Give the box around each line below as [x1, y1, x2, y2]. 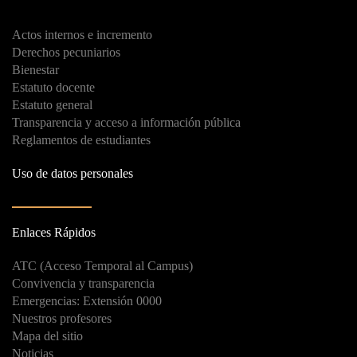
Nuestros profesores [12, 311, 112, 325]
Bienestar [12, 62, 59, 76]
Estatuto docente [12, 80, 95, 94]
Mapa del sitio [12, 328, 83, 343]
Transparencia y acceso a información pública [12, 115, 241, 129]
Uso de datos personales [12, 166, 133, 180]
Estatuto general [12, 97, 92, 112]
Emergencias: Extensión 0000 [12, 293, 162, 308]
